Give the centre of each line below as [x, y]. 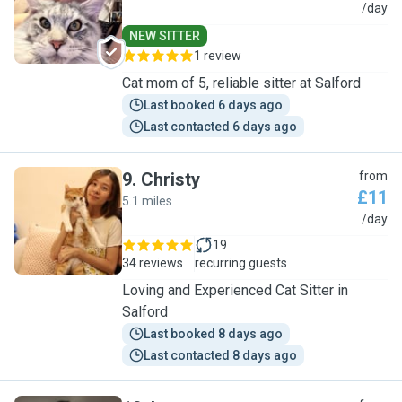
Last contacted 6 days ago [220, 127]
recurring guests [241, 263]
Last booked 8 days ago [213, 334]
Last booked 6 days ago [213, 105]
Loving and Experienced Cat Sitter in [235, 290]
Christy [170, 179]
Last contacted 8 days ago [220, 355]
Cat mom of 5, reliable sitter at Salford [241, 83]
